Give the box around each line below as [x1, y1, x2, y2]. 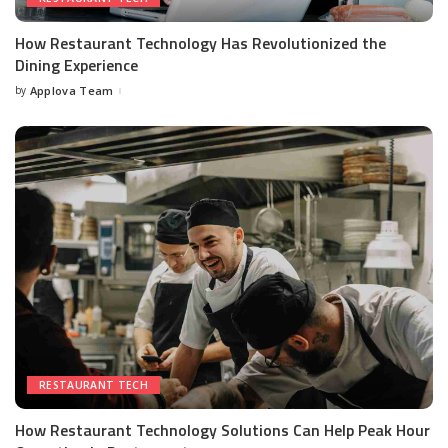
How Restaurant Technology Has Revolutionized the [15, 30, 386, 55]
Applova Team [29, 83, 114, 99]
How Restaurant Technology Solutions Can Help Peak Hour [15, 417, 430, 442]
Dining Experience [15, 52, 138, 77]
